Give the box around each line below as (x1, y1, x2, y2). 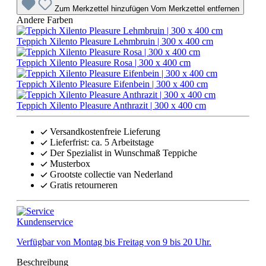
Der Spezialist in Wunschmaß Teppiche (50, 148, 197, 159)
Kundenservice (17, 217, 73, 227)
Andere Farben (17, 15, 73, 26)
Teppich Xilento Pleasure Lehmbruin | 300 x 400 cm (17, 36, 213, 47)
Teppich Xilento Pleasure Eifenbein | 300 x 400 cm (17, 79, 208, 90)
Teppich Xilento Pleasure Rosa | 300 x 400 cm (17, 58, 191, 68)
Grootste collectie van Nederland (50, 169, 173, 180)
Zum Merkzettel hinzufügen (55, 4, 151, 14)
